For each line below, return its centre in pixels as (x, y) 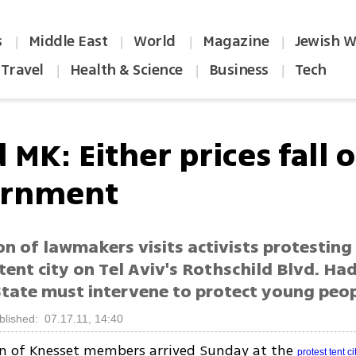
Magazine (236, 41)
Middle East (68, 41)
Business (238, 70)
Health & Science (126, 70)
